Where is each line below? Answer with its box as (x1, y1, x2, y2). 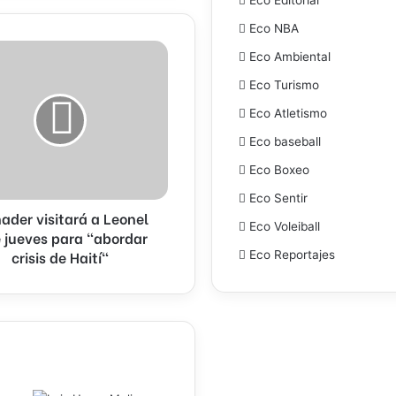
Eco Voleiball (249, 218, 320, 233)
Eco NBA (249, 20, 299, 35)
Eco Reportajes (249, 247, 335, 262)
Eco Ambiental (249, 49, 331, 64)
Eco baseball (249, 133, 321, 148)
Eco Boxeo (249, 162, 309, 177)
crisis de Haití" (11, 247, 109, 268)
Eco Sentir (249, 190, 308, 205)
